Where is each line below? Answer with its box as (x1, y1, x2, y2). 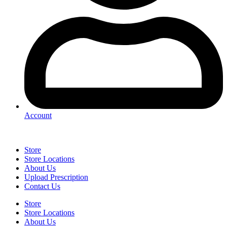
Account (24, 110, 52, 120)
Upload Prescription (24, 172, 88, 181)
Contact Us (24, 181, 60, 191)
